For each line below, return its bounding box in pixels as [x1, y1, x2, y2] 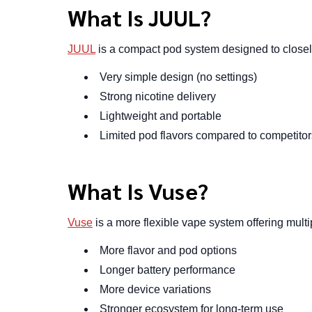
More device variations [100, 283, 211, 295]
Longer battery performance [100, 263, 235, 276]
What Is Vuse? [68, 175, 208, 205]
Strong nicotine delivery [100, 90, 216, 102]
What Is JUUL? [68, 2, 211, 31]
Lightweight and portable [100, 109, 221, 122]
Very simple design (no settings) [100, 70, 257, 83]
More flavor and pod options [100, 244, 237, 256]
